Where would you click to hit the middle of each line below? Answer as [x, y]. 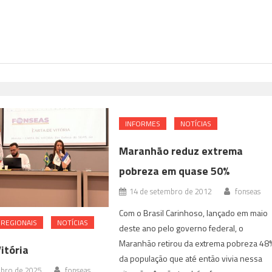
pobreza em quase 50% [175, 171]
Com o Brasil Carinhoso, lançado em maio [194, 212]
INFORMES [143, 123]
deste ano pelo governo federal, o [182, 228]
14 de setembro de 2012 [171, 191]
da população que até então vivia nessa [191, 258]
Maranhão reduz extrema [181, 151]
